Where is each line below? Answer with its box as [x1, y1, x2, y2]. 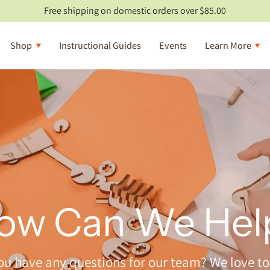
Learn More [204, 39, 251, 52]
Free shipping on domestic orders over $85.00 [44, 4, 226, 17]
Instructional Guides [58, 39, 141, 52]
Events [159, 39, 187, 52]
